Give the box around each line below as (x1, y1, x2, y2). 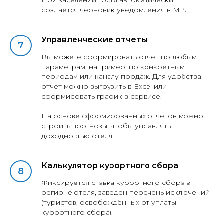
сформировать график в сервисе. (41, 92, 162, 101)
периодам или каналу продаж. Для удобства (41, 72, 201, 81)
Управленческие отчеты (41, 35, 147, 45)
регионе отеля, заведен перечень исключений (41, 188, 210, 197)
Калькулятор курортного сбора (41, 161, 178, 171)
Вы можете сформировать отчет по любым (41, 52, 197, 62)
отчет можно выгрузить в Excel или (41, 82, 167, 91)
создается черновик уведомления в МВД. (41, 5, 192, 15)
